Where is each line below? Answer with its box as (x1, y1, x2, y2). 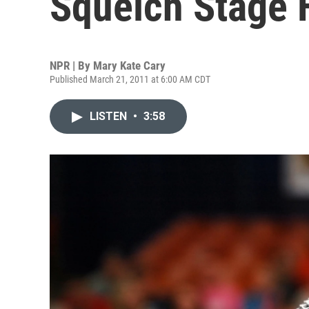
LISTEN (90, 110, 130, 123)
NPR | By (50, 59, 93, 72)
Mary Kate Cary (93, 59, 166, 72)
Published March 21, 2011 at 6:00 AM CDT (50, 74, 210, 85)
